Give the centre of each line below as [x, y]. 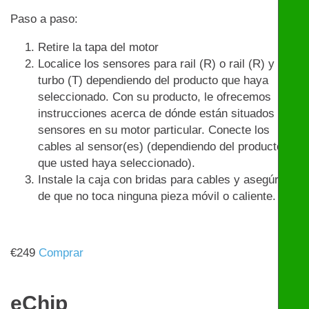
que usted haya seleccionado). [117, 163]
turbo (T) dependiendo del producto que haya [153, 81]
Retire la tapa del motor [98, 48]
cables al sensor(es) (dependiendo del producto [160, 147]
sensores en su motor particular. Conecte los [154, 130]
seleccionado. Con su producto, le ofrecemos [154, 97]
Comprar [61, 253]
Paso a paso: [44, 19]
